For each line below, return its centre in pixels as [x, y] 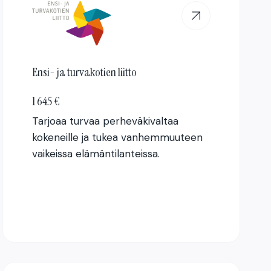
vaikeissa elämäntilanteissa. [96, 154]
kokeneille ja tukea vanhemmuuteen [118, 138]
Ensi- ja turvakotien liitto [85, 72]
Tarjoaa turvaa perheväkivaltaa [106, 121]
